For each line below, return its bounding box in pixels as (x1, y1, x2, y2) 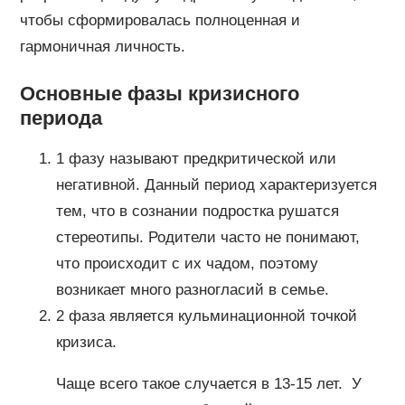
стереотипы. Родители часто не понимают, (55, 228, 360, 246)
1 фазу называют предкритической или (55, 149, 336, 167)
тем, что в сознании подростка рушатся (55, 202, 339, 220)
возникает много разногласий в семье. (55, 280, 329, 298)
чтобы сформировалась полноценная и (19, 11, 300, 29)
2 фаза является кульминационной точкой (55, 306, 357, 325)
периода (19, 106, 102, 129)
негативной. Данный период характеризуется (55, 175, 377, 193)
